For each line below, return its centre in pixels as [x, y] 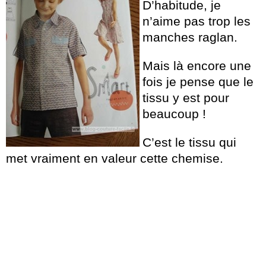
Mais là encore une [197, 65]
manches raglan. [190, 37]
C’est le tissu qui [189, 142]
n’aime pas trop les [197, 21]
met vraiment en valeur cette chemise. [115, 158]
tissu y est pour [186, 97]
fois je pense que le [198, 81]
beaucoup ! [174, 113]
